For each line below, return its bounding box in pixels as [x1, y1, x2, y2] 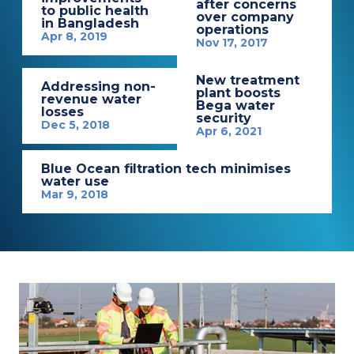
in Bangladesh [41, 15, 140, 31]
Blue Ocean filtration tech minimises [41, 160, 292, 176]
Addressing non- [41, 78, 156, 94]
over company [196, 9, 294, 24]
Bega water [196, 97, 275, 113]
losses [41, 104, 85, 119]
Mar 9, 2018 [41, 186, 109, 201]
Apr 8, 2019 [41, 28, 108, 43]
